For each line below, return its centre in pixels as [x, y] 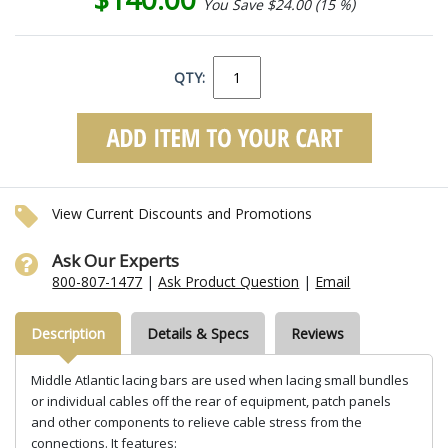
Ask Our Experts [116, 260]
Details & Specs [198, 333]
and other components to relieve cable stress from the [196, 421]
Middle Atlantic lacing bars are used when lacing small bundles [220, 379]
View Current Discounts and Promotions [182, 213]
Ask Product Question [229, 281]
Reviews [317, 333]
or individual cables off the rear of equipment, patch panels [211, 400]
